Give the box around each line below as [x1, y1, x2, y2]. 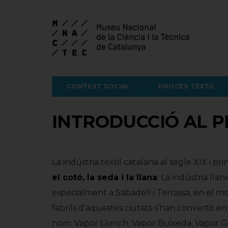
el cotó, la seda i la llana [52, 173, 157, 182]
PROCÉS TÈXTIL [158, 82, 215, 90]
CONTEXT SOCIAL [67, 82, 130, 90]
